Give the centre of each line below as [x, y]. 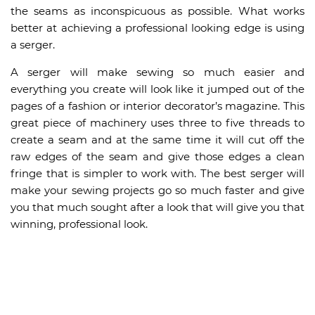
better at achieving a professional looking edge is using [157, 28]
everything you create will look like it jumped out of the [157, 89]
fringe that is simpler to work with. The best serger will [157, 173]
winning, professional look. [79, 224]
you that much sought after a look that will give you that [157, 207]
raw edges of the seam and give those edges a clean [157, 156]
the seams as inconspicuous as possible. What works [157, 11]
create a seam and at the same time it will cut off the [157, 140]
